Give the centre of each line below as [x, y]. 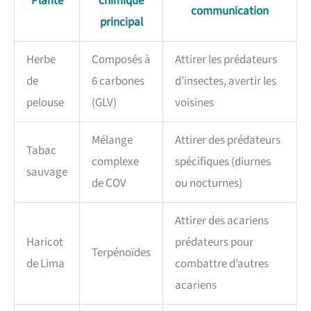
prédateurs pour [214, 243]
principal [121, 23]
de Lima [45, 264]
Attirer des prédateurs [228, 141]
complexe [115, 162]
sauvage [47, 173]
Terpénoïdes [121, 253]
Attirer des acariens [222, 221]
